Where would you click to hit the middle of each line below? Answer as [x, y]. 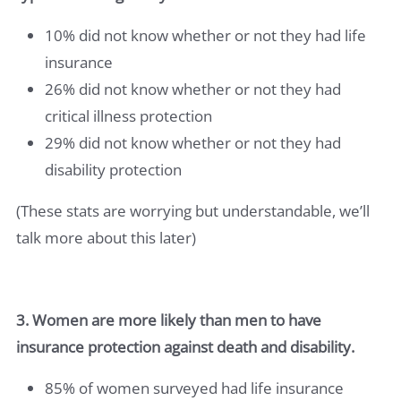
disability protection [113, 169]
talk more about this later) [106, 237]
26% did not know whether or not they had [193, 89]
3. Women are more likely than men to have [169, 320]
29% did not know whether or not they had [193, 142]
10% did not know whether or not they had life [205, 35]
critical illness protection [128, 115]
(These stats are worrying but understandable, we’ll [193, 210]
